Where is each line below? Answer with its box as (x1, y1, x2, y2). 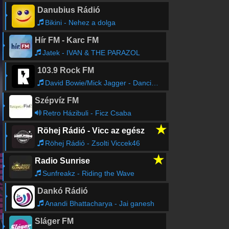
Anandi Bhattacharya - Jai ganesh (44, 199, 154, 208)
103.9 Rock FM (37, 66, 94, 75)
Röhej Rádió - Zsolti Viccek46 (44, 139, 140, 147)
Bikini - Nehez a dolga (44, 18, 116, 27)
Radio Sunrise (34, 156, 90, 165)
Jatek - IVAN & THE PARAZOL (42, 49, 140, 57)
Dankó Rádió (37, 187, 88, 195)
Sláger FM (34, 217, 74, 225)
